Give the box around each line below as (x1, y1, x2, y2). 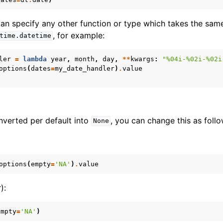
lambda (23, 55, 47, 63)
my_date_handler (55, 64, 114, 72)
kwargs (130, 55, 154, 63)
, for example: (53, 30, 105, 40)
